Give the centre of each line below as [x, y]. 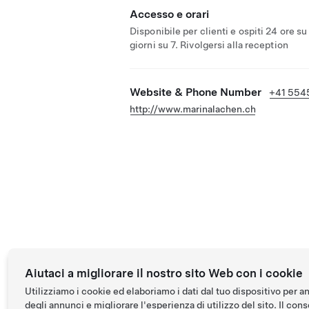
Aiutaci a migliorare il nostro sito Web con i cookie [164, 273]
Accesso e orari [169, 14]
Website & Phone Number [196, 92]
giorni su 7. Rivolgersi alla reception [209, 45]
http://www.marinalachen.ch [193, 109]
